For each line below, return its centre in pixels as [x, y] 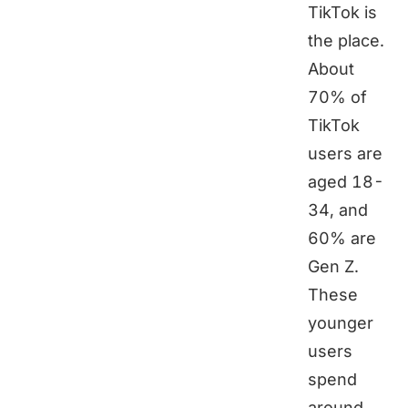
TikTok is [342, 13]
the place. [346, 41]
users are [345, 154]
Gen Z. [333, 267]
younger [341, 323]
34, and [338, 210]
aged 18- [346, 182]
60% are [342, 239]
